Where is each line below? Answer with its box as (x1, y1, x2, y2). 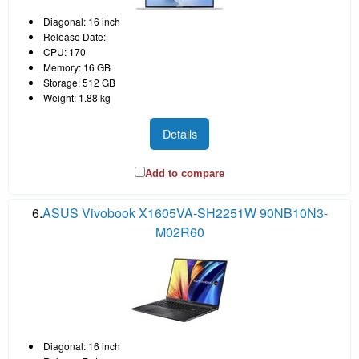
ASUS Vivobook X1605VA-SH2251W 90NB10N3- (42, 204, 328, 223)
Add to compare (145, 167, 224, 180)
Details (162, 124, 197, 142)
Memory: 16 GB (43, 59, 111, 74)
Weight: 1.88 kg (43, 90, 111, 104)
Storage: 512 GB (43, 75, 115, 89)
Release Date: (43, 29, 106, 43)
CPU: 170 (43, 44, 86, 58)
